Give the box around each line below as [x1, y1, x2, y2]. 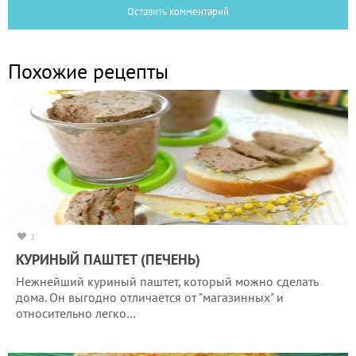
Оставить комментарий [127, 4, 229, 18]
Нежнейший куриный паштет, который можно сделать [16, 273, 318, 289]
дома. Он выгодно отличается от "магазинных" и [16, 288, 284, 305]
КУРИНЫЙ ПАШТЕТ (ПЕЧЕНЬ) [16, 250, 200, 269]
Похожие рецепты [8, 57, 168, 84]
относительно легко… [16, 304, 136, 321]
